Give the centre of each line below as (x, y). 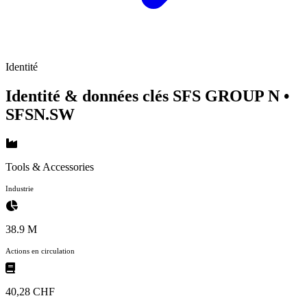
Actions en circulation (40, 250)
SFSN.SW (40, 114)
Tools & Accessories (50, 167)
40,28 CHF (30, 291)
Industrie (20, 188)
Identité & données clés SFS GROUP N (145, 96)
